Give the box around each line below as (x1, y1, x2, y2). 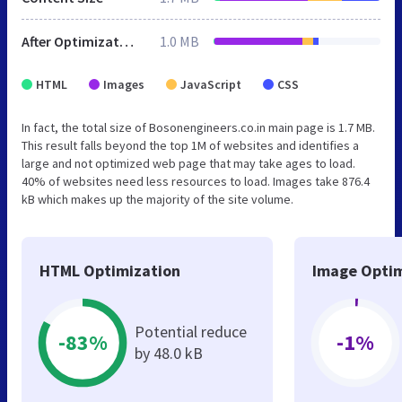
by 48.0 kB (135, 342, 203, 363)
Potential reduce (135, 320, 247, 342)
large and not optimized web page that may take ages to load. (22, 154, 355, 171)
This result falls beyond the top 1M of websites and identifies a (22, 136, 359, 153)
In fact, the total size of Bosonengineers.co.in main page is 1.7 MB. (22, 118, 375, 135)
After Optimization (119, 31, 134, 50)
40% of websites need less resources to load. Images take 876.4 (22, 172, 370, 189)
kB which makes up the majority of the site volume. (22, 190, 293, 207)
